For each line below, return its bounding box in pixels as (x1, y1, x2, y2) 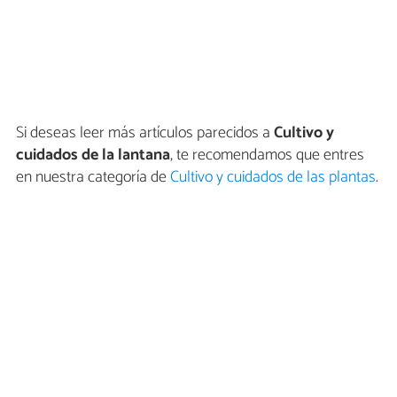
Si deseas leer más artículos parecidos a (16, 120, 274, 147)
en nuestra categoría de (16, 164, 170, 191)
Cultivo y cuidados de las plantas (170, 164, 376, 191)
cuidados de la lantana (16, 142, 170, 169)
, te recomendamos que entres (170, 142, 364, 169)
